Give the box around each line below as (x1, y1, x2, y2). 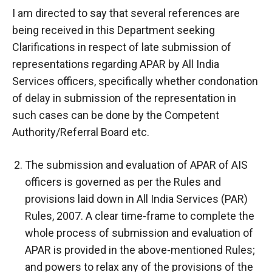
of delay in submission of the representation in (12, 91, 236, 104)
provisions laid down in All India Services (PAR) (25, 192, 248, 205)
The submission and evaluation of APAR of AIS (25, 158, 248, 171)
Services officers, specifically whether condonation (12, 74, 258, 87)
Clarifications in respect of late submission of (12, 40, 231, 53)
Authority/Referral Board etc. (12, 125, 149, 138)
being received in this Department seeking (12, 23, 215, 36)
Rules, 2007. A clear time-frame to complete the (25, 209, 254, 222)
